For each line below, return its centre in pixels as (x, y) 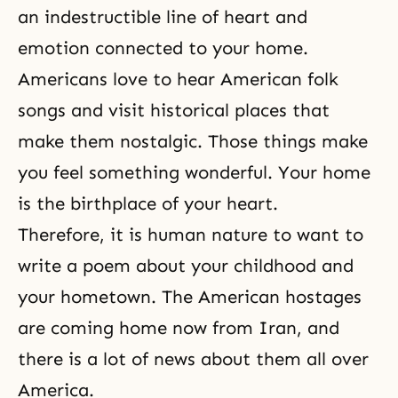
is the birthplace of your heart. (148, 203)
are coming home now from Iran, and (179, 328)
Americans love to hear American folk (178, 79)
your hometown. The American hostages (190, 297)
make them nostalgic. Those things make (193, 141)
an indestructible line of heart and (163, 17)
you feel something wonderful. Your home (194, 172)
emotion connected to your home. (166, 48)
